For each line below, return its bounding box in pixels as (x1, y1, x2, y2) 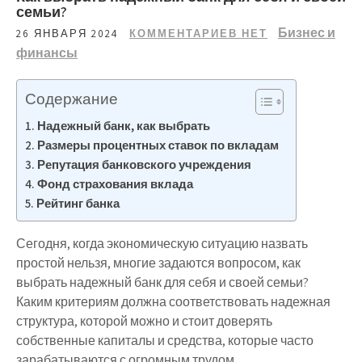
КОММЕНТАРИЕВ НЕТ (129, 26, 267, 40)
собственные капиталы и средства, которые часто (16, 331, 314, 349)
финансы (16, 44, 78, 61)
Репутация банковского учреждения (37, 155, 252, 172)
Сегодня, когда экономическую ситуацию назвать (16, 234, 308, 252)
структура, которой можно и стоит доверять (16, 312, 272, 330)
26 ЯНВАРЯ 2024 (16, 26, 119, 40)
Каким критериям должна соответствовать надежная (16, 293, 330, 310)
